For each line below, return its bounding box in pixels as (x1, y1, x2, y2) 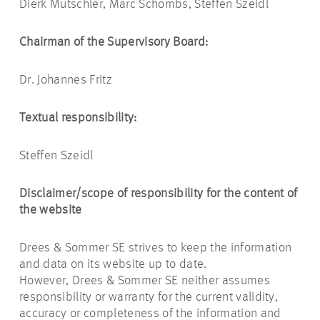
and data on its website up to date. (19, 258, 207, 271)
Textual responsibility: (19, 111, 137, 124)
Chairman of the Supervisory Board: (19, 36, 209, 49)
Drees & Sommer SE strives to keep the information (19, 241, 292, 254)
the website (19, 204, 82, 216)
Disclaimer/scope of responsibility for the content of (19, 187, 298, 200)
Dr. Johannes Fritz (19, 74, 112, 86)
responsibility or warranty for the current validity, (19, 291, 279, 304)
